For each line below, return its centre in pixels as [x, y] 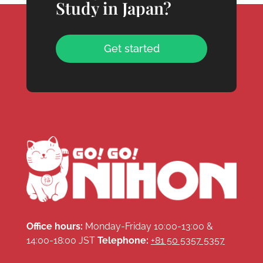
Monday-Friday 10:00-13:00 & [148, 226]
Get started [131, 48]
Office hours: [54, 226]
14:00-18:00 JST [62, 240]
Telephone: [123, 240]
